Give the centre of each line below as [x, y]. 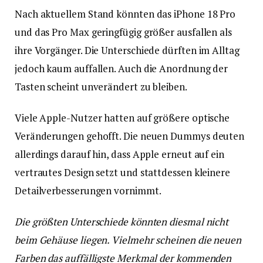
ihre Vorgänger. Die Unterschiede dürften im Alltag [127, 50]
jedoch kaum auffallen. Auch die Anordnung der [122, 69]
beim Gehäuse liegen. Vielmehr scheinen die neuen [128, 240]
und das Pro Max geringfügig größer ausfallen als [123, 32]
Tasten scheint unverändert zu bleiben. [101, 87]
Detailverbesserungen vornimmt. [88, 191]
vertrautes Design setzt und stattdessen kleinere [122, 173]
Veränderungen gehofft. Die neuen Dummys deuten [130, 136]
